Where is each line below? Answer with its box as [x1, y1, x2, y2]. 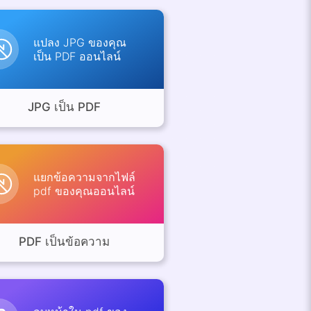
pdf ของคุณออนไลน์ [33, 183, 135, 198]
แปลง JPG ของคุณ [33, 35, 127, 49]
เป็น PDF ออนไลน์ [33, 49, 121, 63]
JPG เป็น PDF [28, 99, 101, 114]
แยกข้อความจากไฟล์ [33, 169, 136, 184]
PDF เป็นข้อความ [19, 234, 110, 249]
